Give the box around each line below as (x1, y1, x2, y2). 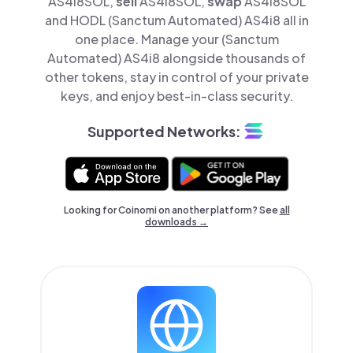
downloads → (145, 216, 208, 228)
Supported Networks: (87, 121, 241, 140)
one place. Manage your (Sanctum (74, 31, 279, 47)
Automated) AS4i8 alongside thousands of (47, 50, 306, 66)
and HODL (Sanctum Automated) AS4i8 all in (44, 12, 309, 28)
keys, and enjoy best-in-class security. (60, 87, 293, 104)
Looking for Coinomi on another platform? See (63, 204, 280, 216)
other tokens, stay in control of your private (44, 69, 309, 85)
